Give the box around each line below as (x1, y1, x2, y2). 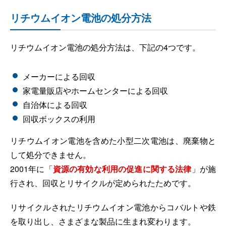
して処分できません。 (10, 148, 91, 160)
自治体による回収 (23, 98, 87, 110)
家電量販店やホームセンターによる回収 (23, 84, 168, 96)
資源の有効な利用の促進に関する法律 (52, 162, 192, 175)
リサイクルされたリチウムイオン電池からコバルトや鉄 (10, 201, 216, 213)
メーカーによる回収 (23, 70, 95, 82)
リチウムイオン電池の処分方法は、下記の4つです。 (10, 41, 200, 53)
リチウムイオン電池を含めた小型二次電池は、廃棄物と (10, 134, 216, 146)
